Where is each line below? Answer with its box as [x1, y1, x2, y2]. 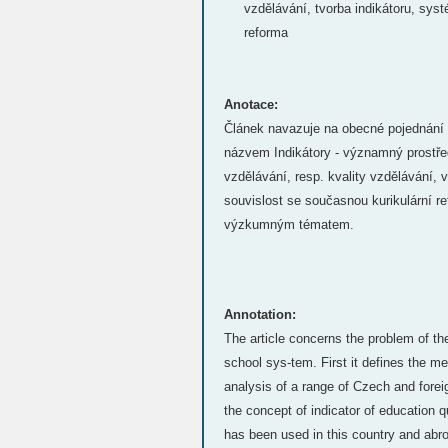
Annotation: [224, 307, 296, 322]
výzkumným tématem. [224, 217, 354, 232]
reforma [244, 25, 288, 40]
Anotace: [224, 97, 278, 112]
